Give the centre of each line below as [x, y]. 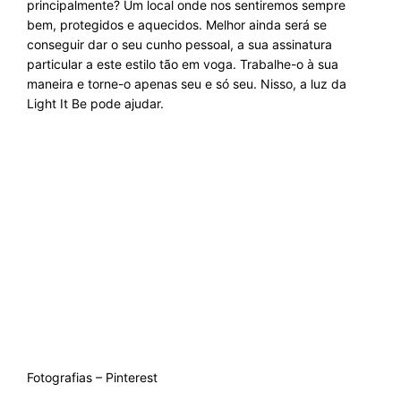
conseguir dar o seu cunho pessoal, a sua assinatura [179, 44]
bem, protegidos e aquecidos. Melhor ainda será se [177, 25]
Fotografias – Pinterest [92, 377]
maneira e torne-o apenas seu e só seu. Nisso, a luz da [187, 84]
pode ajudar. [125, 103]
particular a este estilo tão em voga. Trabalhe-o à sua [183, 64]
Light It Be [57, 103]
